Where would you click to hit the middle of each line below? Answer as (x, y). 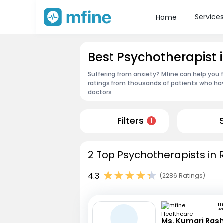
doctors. (100, 92)
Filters (130, 121)
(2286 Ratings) (182, 176)
